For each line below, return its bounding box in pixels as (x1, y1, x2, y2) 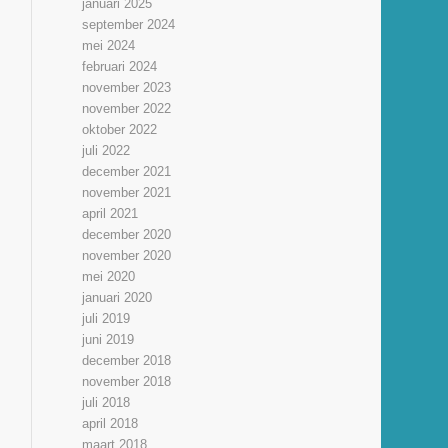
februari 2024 (82, 59, 158, 74)
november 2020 (82, 248, 172, 263)
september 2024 (82, 17, 176, 32)
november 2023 (82, 80, 172, 95)
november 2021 (82, 185, 172, 200)
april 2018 (82, 416, 139, 431)
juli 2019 (82, 311, 131, 326)
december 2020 (82, 227, 172, 242)
